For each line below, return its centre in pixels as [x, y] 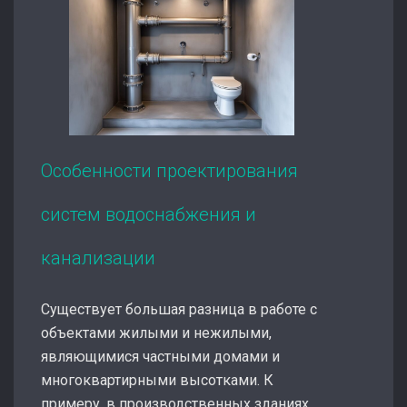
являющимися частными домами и [160, 356]
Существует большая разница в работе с [179, 309]
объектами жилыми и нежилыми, [156, 333]
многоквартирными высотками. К [157, 380]
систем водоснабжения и [149, 214]
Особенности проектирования [169, 170]
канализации [98, 258]
